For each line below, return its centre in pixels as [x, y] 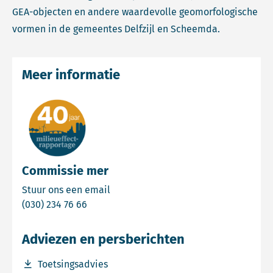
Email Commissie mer [158, 189]
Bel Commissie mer [129, 204]
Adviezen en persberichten [103, 239]
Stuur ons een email [66, 190]
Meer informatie [71, 75]
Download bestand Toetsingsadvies [99, 264]
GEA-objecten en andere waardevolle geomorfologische [135, 12]
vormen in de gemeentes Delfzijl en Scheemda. [116, 29]
